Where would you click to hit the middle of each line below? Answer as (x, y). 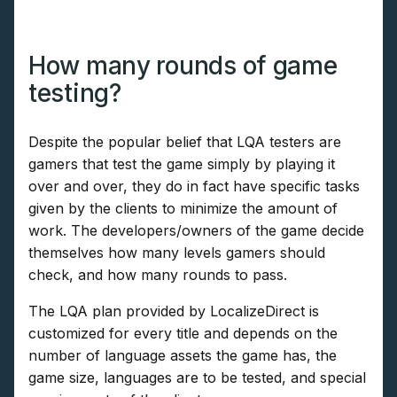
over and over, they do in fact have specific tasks (194, 187)
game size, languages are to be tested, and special (197, 378)
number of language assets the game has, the (183, 356)
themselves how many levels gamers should (177, 253)
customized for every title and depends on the (183, 334)
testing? (75, 93)
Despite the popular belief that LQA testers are (185, 142)
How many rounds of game (183, 66)
